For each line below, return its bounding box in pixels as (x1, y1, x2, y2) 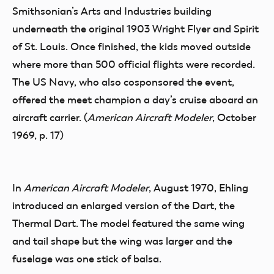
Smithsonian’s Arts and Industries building (12, 5, 212, 17)
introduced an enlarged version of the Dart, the (12, 199, 235, 212)
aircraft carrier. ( (12, 111, 87, 124)
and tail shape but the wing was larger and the (12, 235, 232, 247)
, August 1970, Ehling (149, 182, 248, 194)
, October (212, 111, 256, 124)
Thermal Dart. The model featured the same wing (12, 217, 245, 229)
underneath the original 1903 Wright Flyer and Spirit (12, 23, 259, 35)
